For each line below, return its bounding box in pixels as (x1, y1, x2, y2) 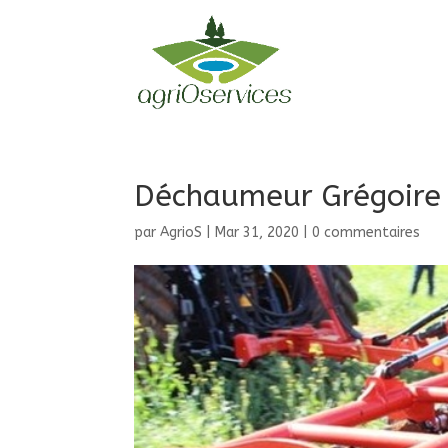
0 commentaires (312, 224, 421, 241)
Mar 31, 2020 (215, 224, 300, 241)
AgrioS (160, 224, 203, 241)
